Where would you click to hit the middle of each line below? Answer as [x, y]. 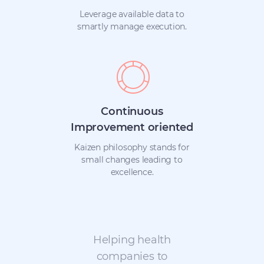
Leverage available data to [132, 14]
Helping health [132, 240]
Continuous [132, 111]
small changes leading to [132, 160]
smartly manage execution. [132, 27]
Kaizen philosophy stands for [132, 147]
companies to [132, 256]
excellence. [132, 172]
